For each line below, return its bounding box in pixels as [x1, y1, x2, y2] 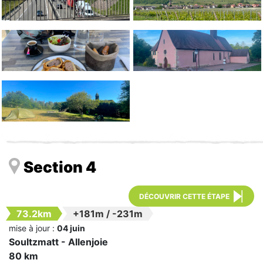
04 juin [57, 222, 85, 233]
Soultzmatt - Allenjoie [9, 235, 108, 248]
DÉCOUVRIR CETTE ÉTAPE [139, 191, 230, 201]
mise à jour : [9, 222, 57, 233]
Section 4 [23, 157, 96, 176]
